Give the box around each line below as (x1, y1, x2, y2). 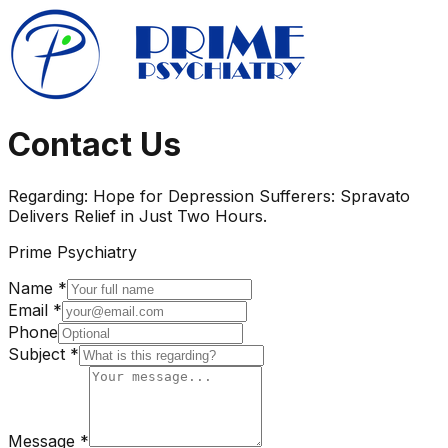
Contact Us (8, 125, 181, 165)
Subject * (8, 343, 79, 364)
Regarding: (8, 185, 93, 206)
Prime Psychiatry (8, 241, 137, 262)
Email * (8, 299, 62, 320)
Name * (8, 277, 67, 298)
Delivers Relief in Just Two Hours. (8, 205, 267, 226)
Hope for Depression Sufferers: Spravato (93, 185, 410, 206)
